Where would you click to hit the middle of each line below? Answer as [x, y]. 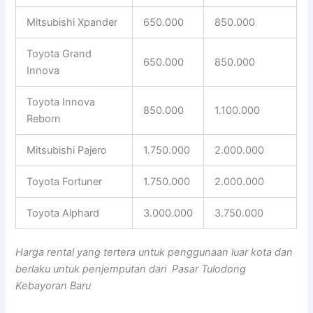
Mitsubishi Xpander [72, 22]
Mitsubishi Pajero [67, 150]
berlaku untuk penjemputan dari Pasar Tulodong [131, 269]
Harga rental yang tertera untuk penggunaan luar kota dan [154, 253]
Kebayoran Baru [53, 286]
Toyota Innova [61, 102]
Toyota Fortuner [65, 181]
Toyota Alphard [63, 213]
